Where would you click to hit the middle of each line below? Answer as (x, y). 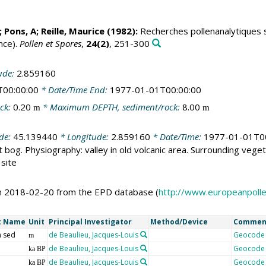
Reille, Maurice (72, 31)
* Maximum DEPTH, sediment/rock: (111, 107)
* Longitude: (84, 137)
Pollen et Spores (50, 44)
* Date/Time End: (74, 90)
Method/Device (179, 222)
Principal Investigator (90, 222)
